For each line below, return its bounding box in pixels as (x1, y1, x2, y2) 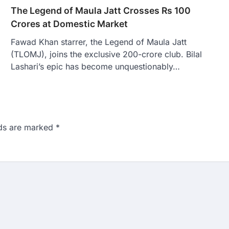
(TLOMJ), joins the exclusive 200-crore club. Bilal (10, 49, 202, 59)
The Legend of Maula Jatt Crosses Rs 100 (10, 5, 191, 16)
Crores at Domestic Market (10, 18, 128, 29)
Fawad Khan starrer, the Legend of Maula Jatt (10, 36, 187, 47)
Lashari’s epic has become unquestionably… (10, 61, 180, 72)
